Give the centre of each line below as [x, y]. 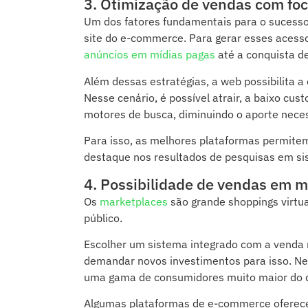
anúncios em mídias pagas [150, 55]
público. [103, 218]
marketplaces [134, 201]
